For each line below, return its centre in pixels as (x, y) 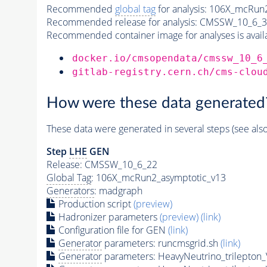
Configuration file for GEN (112, 230)
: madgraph (118, 191)
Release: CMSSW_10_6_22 (102, 165)
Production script (94, 204)
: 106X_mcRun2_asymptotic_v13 (158, 178)
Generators (70, 191)
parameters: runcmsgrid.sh (161, 243)
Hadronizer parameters (108, 217)
